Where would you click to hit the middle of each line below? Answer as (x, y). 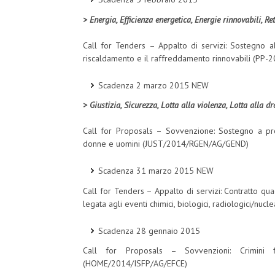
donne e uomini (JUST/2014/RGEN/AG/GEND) (166, 144)
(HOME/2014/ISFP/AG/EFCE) (135, 264)
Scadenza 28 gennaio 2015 (149, 230)
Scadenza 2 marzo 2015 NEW (153, 85)
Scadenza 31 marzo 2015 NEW (156, 171)
